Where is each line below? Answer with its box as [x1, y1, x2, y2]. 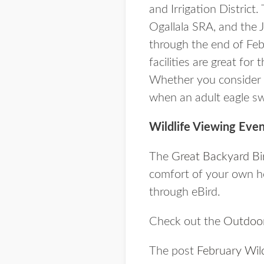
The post [149, 245, 197, 257]
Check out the [149, 216, 223, 227]
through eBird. [149, 186, 220, 198]
